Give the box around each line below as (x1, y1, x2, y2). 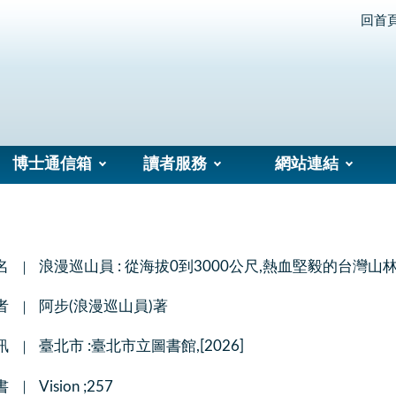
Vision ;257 (38, 378, 113, 394)
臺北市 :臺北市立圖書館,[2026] (38, 339, 244, 354)
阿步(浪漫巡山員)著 (38, 299, 168, 315)
